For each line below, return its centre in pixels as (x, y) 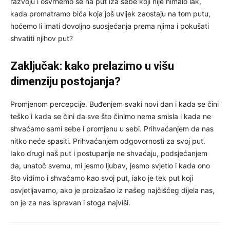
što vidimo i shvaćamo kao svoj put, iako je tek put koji (102, 178)
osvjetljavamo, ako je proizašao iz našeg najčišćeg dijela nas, (112, 190)
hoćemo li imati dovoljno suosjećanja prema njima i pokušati (110, 26)
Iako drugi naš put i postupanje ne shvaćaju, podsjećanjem (109, 153)
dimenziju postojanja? (67, 81)
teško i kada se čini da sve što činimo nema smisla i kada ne (111, 116)
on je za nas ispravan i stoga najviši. (70, 202)
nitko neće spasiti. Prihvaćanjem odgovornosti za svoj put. (108, 141)
